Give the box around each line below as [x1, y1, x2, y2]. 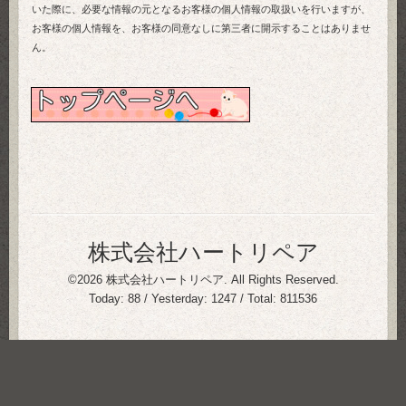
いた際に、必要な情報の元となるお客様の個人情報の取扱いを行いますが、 [32, 5, 371, 15]
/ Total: [237, 292, 280, 306]
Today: [89, 292, 128, 306]
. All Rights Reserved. [223, 273, 339, 287]
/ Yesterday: [140, 292, 211, 306]
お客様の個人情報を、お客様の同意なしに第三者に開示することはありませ [32, 24, 371, 34]
